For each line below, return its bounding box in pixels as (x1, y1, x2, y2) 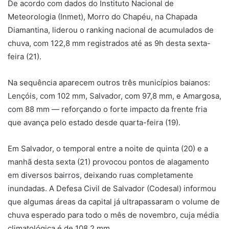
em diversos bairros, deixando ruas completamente (8, 170, 193, 180)
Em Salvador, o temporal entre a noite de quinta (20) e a (8, 144, 208, 154)
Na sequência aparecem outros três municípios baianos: (8, 78, 210, 88)
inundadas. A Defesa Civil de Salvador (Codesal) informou (8, 184, 216, 194)
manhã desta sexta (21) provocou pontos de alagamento (8, 157, 209, 167)
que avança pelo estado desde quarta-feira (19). (8, 118, 180, 128)
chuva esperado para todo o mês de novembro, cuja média (8, 210, 219, 220)
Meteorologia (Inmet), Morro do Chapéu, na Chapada (8, 12, 197, 22)
